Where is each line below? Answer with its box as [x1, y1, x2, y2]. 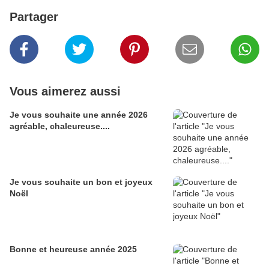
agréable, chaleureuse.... [10, 121, 110, 131]
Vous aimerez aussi [10, 85, 121, 98]
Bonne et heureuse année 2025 [10, 244, 137, 254]
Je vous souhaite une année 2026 [10, 110, 148, 119]
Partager [10, 10, 58, 23]
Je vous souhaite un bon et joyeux [10, 177, 153, 187]
